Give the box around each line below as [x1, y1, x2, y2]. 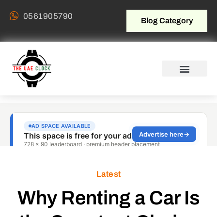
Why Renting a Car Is [17, 187, 200, 209]
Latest [96, 170, 121, 179]
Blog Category [141, 16, 193, 25]
